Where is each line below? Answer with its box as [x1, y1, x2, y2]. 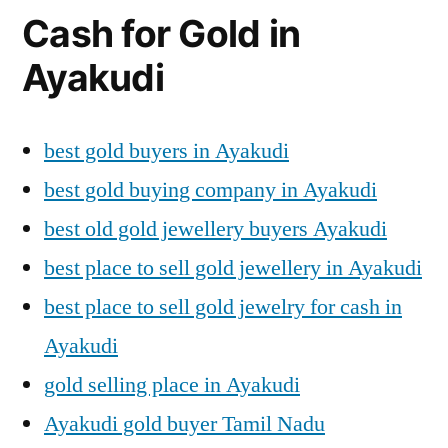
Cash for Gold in [22, 10, 301, 56]
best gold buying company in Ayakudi [44, 175, 377, 204]
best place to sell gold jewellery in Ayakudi [44, 253, 422, 282]
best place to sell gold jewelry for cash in [44, 292, 402, 321]
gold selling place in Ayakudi [44, 370, 300, 399]
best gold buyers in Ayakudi [44, 136, 289, 165]
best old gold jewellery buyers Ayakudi [44, 214, 387, 243]
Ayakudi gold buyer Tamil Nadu [44, 409, 325, 438]
